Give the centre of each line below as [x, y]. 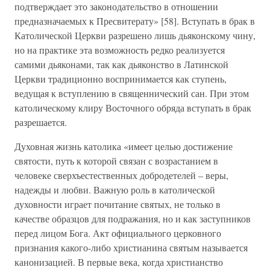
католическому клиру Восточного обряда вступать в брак [133, 108]
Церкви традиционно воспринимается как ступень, [121, 79]
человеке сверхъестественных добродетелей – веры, [121, 175]
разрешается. [41, 122]
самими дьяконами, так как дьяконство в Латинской [121, 64]
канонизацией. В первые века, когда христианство [119, 262]
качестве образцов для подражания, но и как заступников [133, 218]
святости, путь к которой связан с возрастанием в [116, 161]
